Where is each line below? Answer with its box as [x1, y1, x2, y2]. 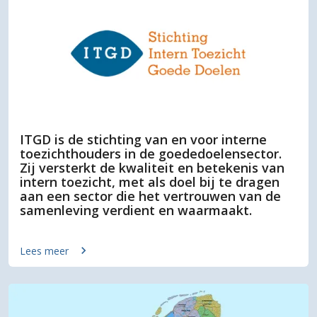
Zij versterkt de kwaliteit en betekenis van [20, 159, 284, 177]
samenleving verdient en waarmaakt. [20, 202, 252, 219]
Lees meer [20, 243, 69, 258]
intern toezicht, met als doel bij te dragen [20, 173, 279, 191]
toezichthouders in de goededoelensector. [20, 145, 282, 163]
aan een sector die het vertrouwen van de [20, 188, 281, 205]
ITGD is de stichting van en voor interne [20, 131, 267, 149]
